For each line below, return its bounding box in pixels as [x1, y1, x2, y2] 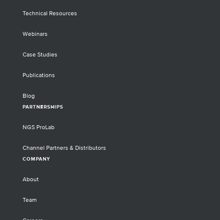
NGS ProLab [23, 124, 55, 131]
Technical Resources [23, 10, 77, 17]
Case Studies [23, 51, 57, 58]
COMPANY [23, 156, 50, 162]
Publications [23, 72, 55, 79]
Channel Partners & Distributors [23, 144, 106, 152]
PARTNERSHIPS [23, 104, 63, 110]
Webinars [23, 30, 48, 38]
